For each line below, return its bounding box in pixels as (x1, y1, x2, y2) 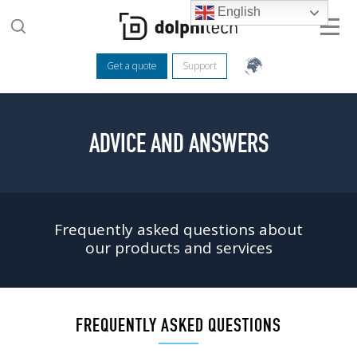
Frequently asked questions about (54, 219, 303, 241)
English (214, 5, 261, 19)
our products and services (84, 237, 273, 259)
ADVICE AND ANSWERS (88, 127, 269, 159)
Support (182, 59, 217, 73)
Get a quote (107, 59, 157, 73)
